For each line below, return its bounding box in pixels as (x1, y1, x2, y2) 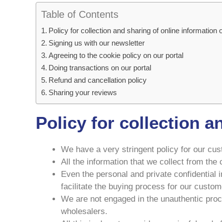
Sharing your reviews (49, 88, 117, 97)
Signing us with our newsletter (49, 38, 145, 47)
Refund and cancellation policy (49, 75, 147, 84)
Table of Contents (41, 8, 118, 20)
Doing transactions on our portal (49, 63, 152, 72)
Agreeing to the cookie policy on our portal (49, 51, 184, 59)
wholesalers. (61, 206, 108, 216)
